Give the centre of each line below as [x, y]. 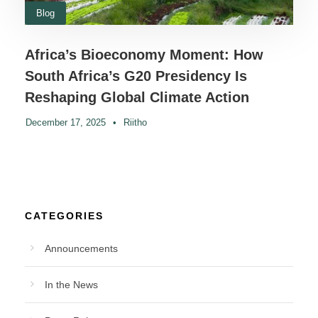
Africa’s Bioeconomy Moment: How [144, 54]
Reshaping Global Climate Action [137, 97]
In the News [71, 284]
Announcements [81, 248]
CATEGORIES [64, 215]
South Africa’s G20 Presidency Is [136, 76]
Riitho [135, 122]
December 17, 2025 [66, 122]
